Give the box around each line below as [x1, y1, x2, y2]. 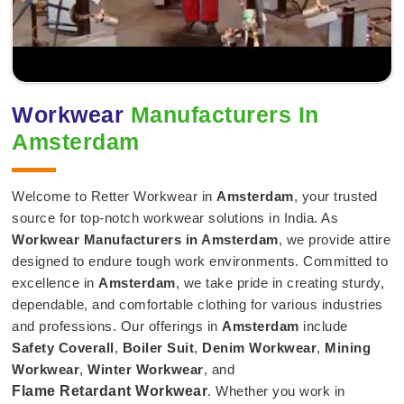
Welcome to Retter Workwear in [12, 188, 216, 204]
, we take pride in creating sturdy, [175, 274, 384, 290]
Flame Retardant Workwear [12, 382, 207, 399]
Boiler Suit [122, 339, 194, 355]
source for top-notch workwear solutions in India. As [12, 209, 338, 225]
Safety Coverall [12, 339, 115, 355]
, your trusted [293, 188, 378, 204]
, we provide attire [278, 231, 390, 247]
